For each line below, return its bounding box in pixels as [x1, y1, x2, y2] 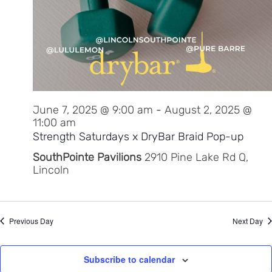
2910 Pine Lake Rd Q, [144, 150, 248, 164]
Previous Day [9, 215, 53, 226]
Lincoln [33, 163, 69, 177]
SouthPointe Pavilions [33, 150, 144, 164]
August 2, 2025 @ [165, 103, 252, 117]
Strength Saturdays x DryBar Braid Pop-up [33, 129, 243, 143]
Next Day [233, 215, 263, 226]
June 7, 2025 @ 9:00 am [33, 103, 153, 117]
